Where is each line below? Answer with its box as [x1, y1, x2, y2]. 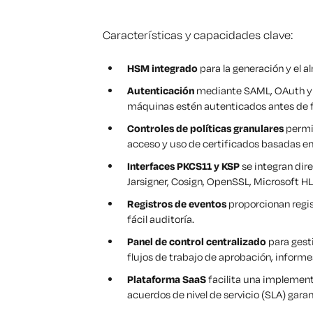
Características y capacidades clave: [103, 27, 293, 43]
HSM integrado [127, 61, 198, 75]
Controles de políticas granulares [127, 122, 284, 136]
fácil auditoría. [127, 212, 194, 226]
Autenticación [127, 84, 194, 98]
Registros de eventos [127, 197, 226, 211]
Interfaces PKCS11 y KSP [127, 159, 240, 173]
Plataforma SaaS [127, 272, 206, 286]
